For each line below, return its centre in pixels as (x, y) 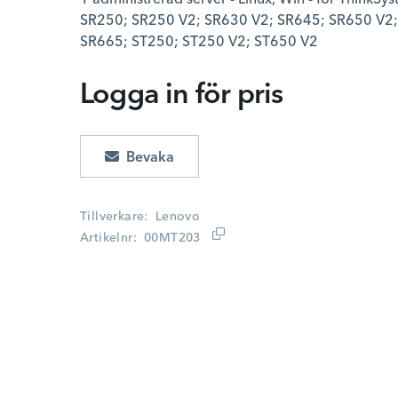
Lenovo (178, 217)
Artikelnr (107, 238)
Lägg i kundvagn (134, 145)
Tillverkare (112, 217)
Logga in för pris (182, 96)
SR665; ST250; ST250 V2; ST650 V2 (199, 43)
